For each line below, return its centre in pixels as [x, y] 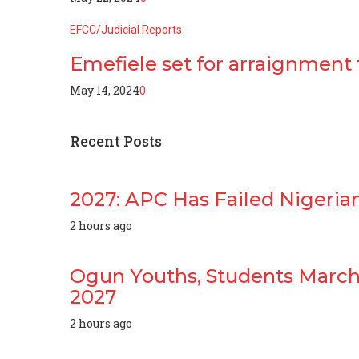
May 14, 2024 [105, 90]
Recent [97, 141]
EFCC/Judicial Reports [126, 29]
